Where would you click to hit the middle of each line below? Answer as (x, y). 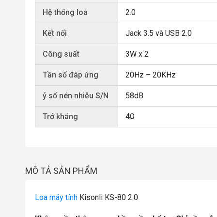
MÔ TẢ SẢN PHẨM (61, 171)
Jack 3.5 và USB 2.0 (159, 33)
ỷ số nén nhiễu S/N (76, 96)
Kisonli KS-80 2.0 (109, 197)
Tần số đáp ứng (70, 75)
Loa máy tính (56, 197)
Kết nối (55, 33)
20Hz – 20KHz (151, 75)
